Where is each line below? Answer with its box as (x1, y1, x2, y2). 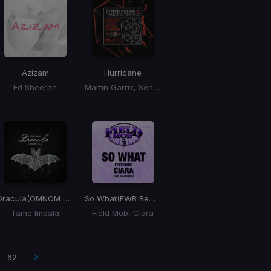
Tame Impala (11, 208, 59, 218)
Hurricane (104, 68, 142, 78)
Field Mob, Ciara (92, 208, 154, 218)
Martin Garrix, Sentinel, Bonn (152, 82, 160, 93)
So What (84, 194, 117, 204)
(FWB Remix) (116, 194, 149, 204)
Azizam (21, 68, 49, 78)
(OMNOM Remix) (26, 194, 63, 204)
